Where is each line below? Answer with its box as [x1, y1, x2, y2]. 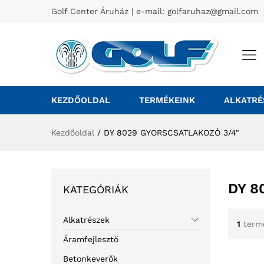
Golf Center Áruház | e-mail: [51, 6, 167, 16]
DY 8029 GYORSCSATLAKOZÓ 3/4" [104, 128, 239, 137]
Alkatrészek [63, 215, 110, 225]
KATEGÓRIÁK [63, 183, 128, 196]
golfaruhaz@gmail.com [167, 6, 258, 16]
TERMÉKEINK [139, 95, 195, 105]
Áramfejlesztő [63, 235, 118, 244]
